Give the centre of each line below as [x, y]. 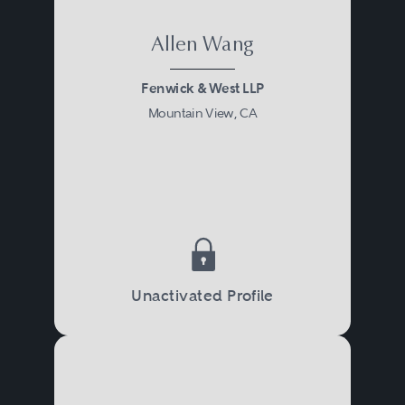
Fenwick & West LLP [202, 88]
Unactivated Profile [202, 295]
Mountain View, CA [202, 113]
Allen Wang [202, 46]
